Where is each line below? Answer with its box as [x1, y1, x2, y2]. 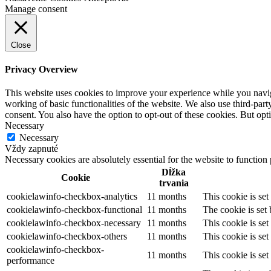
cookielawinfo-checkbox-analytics [7, 191, 137, 202]
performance [7, 255, 54, 266]
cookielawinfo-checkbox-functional [7, 204, 142, 215]
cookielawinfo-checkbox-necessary [7, 218, 141, 229]
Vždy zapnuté [5, 143, 58, 154]
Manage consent [5, 3, 67, 14]
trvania [158, 178, 189, 189]
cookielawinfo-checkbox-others [7, 231, 127, 242]
